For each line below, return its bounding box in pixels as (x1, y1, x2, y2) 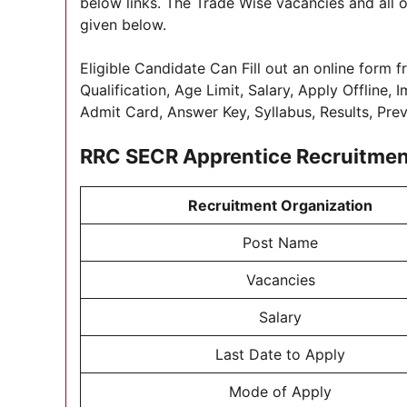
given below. (80, 15, 166, 34)
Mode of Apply (229, 382, 332, 401)
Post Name (243, 233, 318, 252)
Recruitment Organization (188, 196, 372, 214)
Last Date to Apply (215, 345, 345, 363)
